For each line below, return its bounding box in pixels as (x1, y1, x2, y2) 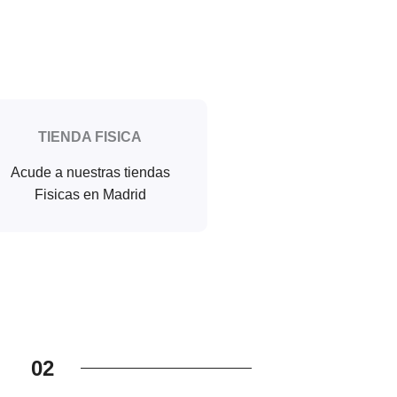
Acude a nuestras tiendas (10, 164, 170, 180)
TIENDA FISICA (38, 128, 142, 144)
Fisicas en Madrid (34, 186, 146, 202)
